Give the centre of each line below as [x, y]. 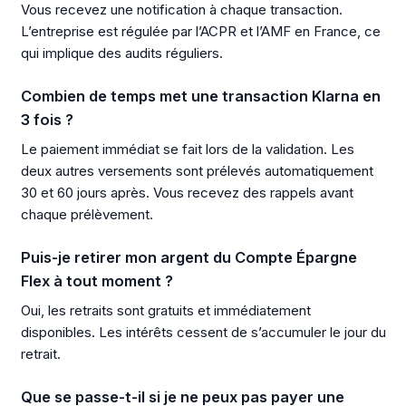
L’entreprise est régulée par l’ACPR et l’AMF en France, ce [200, 31]
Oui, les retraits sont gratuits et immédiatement [165, 310]
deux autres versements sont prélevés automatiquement [197, 170]
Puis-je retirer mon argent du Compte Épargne [188, 258]
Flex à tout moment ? [97, 281]
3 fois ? [47, 120]
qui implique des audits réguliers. [121, 53]
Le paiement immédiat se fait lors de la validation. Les [187, 149]
